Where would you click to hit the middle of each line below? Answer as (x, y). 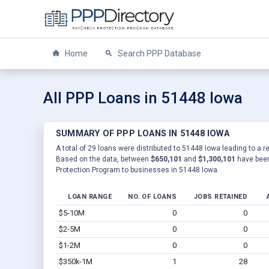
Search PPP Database (159, 53)
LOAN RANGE (90, 196)
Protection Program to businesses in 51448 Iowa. (138, 170)
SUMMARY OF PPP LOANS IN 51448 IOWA (143, 133)
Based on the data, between (103, 159)
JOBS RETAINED (220, 196)
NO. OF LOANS (152, 196)
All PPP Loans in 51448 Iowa (143, 98)
